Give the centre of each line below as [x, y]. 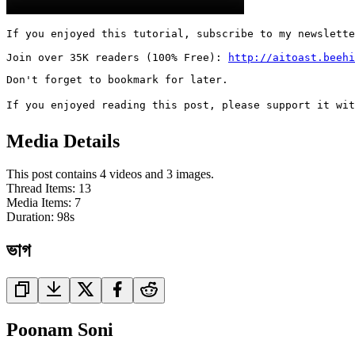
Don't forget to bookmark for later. [117, 79]
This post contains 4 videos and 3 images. [110, 174]
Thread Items [39, 189]
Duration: [32, 217]
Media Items [37, 203]
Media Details [63, 141]
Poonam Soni [60, 330]
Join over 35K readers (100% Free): [117, 57]
